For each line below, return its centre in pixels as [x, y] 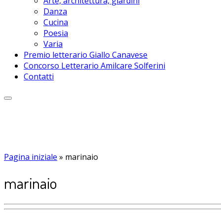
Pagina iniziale [31, 157]
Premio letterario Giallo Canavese [86, 55]
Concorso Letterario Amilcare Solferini [94, 65]
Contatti [39, 76]
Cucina [56, 22]
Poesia [56, 33]
